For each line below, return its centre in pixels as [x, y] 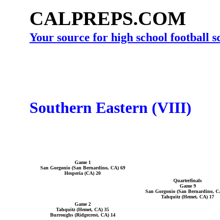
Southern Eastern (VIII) [110, 108]
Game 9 [188, 186]
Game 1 [82, 162]
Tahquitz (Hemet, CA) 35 [82, 209]
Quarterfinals [188, 180]
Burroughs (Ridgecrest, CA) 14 [82, 215]
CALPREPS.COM [108, 18]
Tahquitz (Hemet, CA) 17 [188, 197]
